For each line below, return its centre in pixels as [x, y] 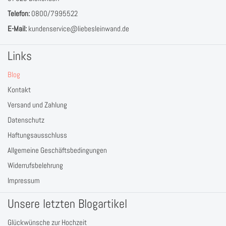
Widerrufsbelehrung [35, 165]
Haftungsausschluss [37, 135]
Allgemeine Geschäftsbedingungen [57, 150]
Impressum [24, 180]
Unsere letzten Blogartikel [67, 204]
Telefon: [19, 13]
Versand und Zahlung [37, 105]
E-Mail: [17, 29]
